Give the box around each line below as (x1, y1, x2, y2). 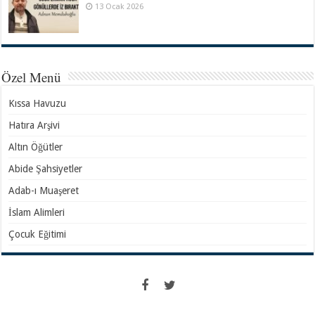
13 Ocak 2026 (95, 1, 144, 11)
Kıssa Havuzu (8, 98, 67, 110)
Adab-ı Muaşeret (8, 185, 79, 197)
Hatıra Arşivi (8, 120, 60, 131)
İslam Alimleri (8, 207, 65, 219)
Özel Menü (1, 68, 62, 86)
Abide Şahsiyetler (8, 163, 83, 175)
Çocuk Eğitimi (8, 229, 67, 240)
